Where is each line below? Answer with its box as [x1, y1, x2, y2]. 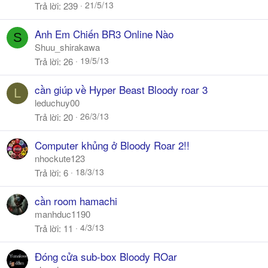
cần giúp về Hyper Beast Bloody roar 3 [35, 82, 208, 97]
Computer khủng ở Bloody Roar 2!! [35, 138, 190, 153]
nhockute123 [35, 152, 85, 165]
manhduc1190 [35, 208, 90, 220]
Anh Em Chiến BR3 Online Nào [35, 26, 173, 41]
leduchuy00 [35, 96, 80, 109]
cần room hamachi [35, 193, 117, 208]
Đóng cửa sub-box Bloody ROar [35, 249, 177, 264]
